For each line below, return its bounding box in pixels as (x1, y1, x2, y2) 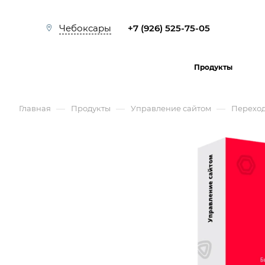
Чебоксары (59, 22, 111, 34)
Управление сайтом (131, 104, 211, 113)
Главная (19, 104, 51, 113)
